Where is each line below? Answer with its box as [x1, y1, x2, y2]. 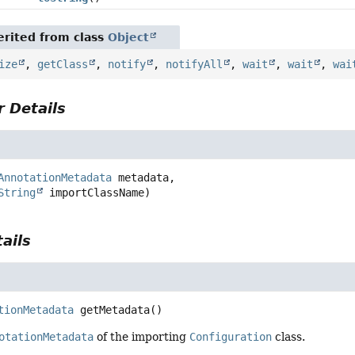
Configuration [189, 330, 273, 343]
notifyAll [166, 57, 223, 71]
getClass [37, 57, 89, 71]
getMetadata [80, 303, 151, 316]
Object [108, 30, 150, 44]
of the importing [94, 330, 190, 343]
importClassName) [43, 185, 151, 199]
